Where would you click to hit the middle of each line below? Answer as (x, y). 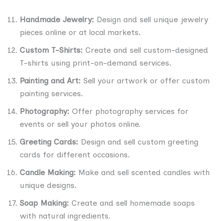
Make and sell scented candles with (144, 172)
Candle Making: (49, 172)
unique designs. (48, 185)
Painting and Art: (52, 80)
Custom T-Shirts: (51, 50)
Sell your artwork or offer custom (147, 80)
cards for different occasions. (75, 154)
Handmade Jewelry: (57, 19)
